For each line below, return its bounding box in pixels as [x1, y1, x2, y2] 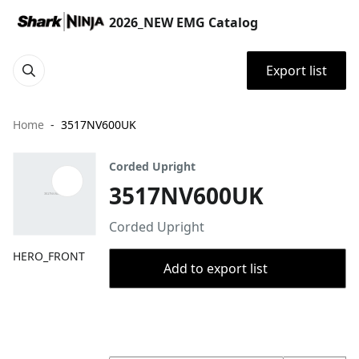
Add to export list [163, 260, 268, 277]
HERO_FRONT [13, 248, 85, 264]
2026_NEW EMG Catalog [109, 14, 258, 31]
